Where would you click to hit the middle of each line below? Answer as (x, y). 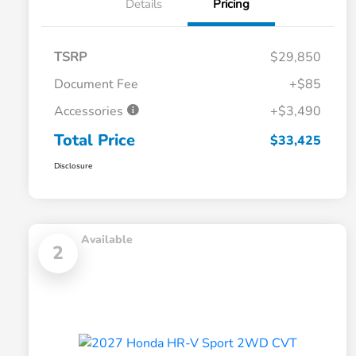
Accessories (90, 112)
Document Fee (96, 85)
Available (107, 240)
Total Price (95, 141)
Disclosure (73, 166)
